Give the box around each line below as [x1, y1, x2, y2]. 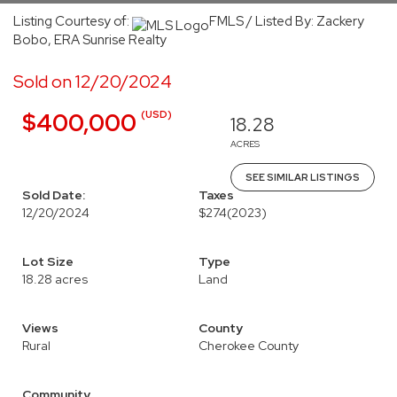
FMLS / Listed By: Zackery [209, 12, 364, 30]
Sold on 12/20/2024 [13, 70, 172, 93]
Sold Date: [22, 187, 85, 203]
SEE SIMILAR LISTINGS [245, 171, 360, 183]
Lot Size [22, 253, 74, 269]
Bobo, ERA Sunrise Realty [13, 31, 167, 49]
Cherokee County [198, 338, 299, 354]
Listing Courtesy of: [13, 12, 132, 30]
